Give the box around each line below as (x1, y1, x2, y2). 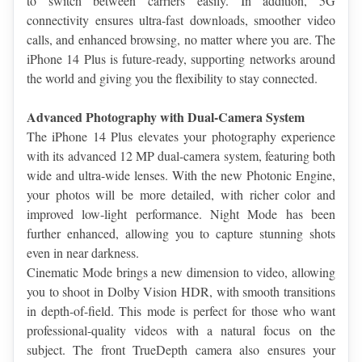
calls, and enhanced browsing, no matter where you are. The (27, 31, 335, 48)
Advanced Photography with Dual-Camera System (27, 107, 305, 127)
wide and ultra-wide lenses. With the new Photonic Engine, (27, 166, 335, 184)
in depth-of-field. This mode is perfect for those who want (27, 302, 335, 320)
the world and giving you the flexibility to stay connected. (27, 69, 318, 87)
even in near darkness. (27, 244, 139, 262)
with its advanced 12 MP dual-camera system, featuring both (27, 147, 335, 165)
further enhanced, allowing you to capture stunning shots (27, 225, 335, 242)
